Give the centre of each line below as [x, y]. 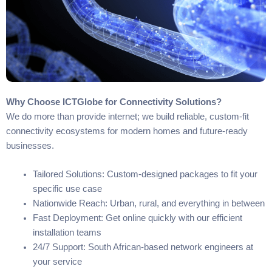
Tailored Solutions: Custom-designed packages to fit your [145, 175]
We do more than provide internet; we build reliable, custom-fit [127, 116]
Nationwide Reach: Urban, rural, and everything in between [148, 204]
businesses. [30, 145]
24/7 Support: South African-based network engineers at [143, 247]
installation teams [67, 233]
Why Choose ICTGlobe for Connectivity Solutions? [114, 102]
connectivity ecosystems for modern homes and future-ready [127, 131]
